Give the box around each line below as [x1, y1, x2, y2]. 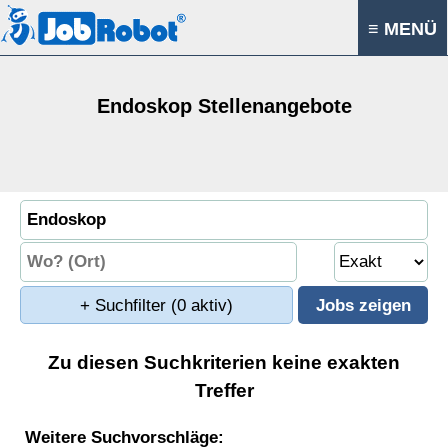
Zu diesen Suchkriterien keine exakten [48, 352, 400, 373]
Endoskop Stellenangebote [96, 95, 352, 117]
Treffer [194, 380, 254, 401]
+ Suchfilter [80, 296, 171, 315]
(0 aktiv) [171, 296, 233, 315]
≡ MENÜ [368, 19, 437, 39]
